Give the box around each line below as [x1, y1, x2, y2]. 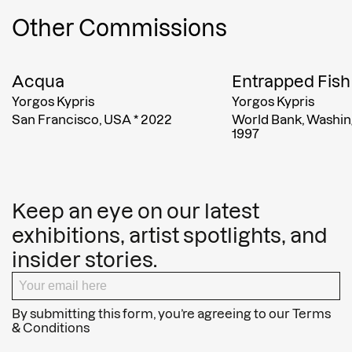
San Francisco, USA [12, 112, 131, 126]
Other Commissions [12, 15, 227, 40]
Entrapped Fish [232, 71, 350, 90]
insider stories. [12, 247, 157, 271]
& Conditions [12, 320, 90, 335]
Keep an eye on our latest [12, 199, 259, 222]
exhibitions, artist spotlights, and [12, 223, 328, 247]
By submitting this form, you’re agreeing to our [12, 306, 292, 321]
